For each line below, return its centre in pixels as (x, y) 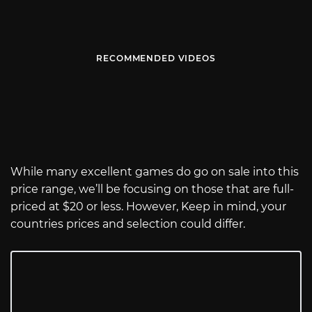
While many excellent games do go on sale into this (155, 172)
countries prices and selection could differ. (128, 224)
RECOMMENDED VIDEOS (156, 58)
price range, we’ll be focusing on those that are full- (152, 189)
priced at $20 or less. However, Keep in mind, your (148, 207)
